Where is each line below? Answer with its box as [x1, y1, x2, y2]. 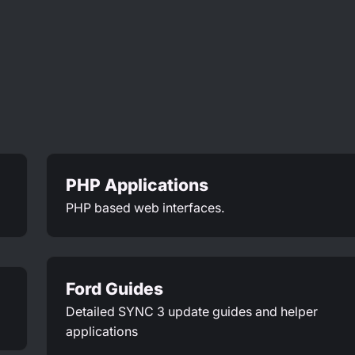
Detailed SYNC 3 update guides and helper [65, 303, 318, 319]
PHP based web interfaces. [65, 200, 225, 216]
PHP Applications [65, 175, 208, 196]
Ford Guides [65, 278, 163, 299]
